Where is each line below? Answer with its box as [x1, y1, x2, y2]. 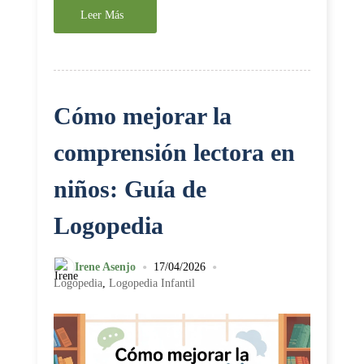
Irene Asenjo [75, 261, 136, 273]
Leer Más [80, 9, 123, 21]
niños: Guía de [54, 175, 206, 202]
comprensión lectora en [54, 139, 295, 166]
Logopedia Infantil [109, 277, 195, 289]
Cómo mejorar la [54, 102, 232, 129]
